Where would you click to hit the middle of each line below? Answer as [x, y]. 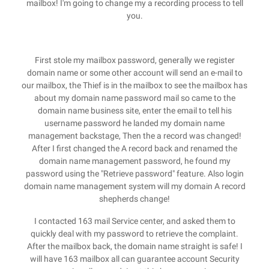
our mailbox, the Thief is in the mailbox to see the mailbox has [134, 85]
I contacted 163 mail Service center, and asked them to [134, 221]
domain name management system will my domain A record [134, 186]
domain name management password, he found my [134, 161]
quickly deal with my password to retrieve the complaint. [134, 234]
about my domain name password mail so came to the [134, 98]
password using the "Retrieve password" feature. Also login [134, 174]
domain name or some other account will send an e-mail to [134, 73]
